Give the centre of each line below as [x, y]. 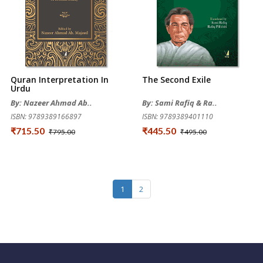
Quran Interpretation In [60, 80]
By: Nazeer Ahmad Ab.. [51, 103]
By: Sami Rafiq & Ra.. [180, 103]
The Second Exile [176, 80]
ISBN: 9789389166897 [46, 117]
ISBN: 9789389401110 [178, 117]
